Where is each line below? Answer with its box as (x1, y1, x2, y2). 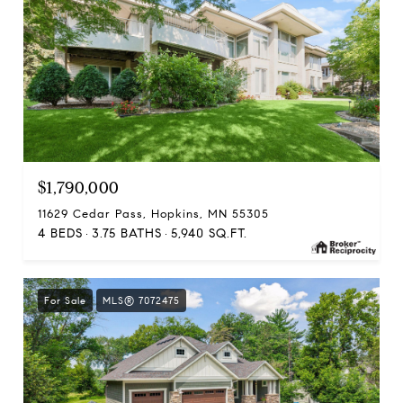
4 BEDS (38, 226, 83, 241)
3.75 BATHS (92, 226, 162, 241)
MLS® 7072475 (103, 294, 180, 307)
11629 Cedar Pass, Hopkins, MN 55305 (38, 207, 269, 221)
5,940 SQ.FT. (171, 226, 247, 241)
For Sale (44, 294, 86, 307)
